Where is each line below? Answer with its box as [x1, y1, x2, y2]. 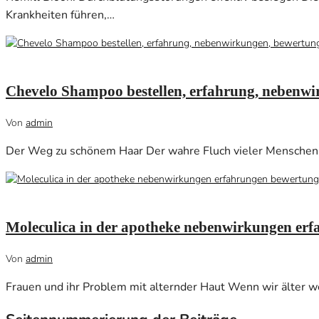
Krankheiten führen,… [6, 7, 115, 23]
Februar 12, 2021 [6, 188, 85, 202]
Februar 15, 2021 [6, 52, 85, 66]
